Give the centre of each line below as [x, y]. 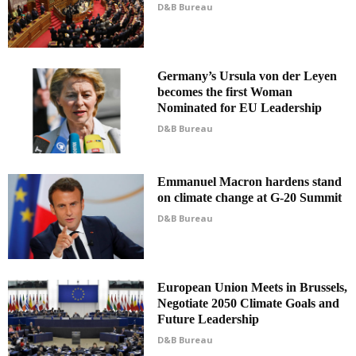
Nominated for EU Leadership [240, 108]
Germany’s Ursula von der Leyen [248, 76]
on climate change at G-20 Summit [250, 198]
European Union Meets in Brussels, [253, 288]
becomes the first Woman [225, 92]
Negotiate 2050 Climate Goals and [249, 304]
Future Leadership [209, 319]
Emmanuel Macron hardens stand [250, 182]
